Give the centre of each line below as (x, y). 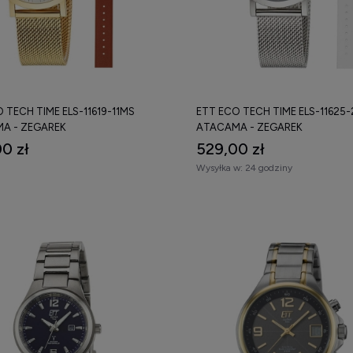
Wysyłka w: (219, 167)
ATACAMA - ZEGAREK (249, 127)
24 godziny (269, 167)
